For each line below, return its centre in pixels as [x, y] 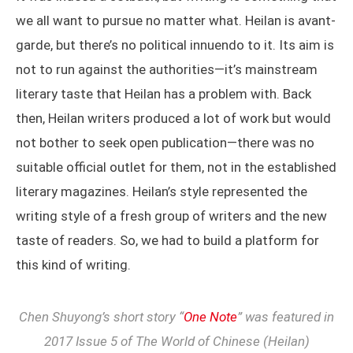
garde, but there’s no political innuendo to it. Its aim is [175, 45]
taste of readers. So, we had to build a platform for [167, 241]
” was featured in [286, 317]
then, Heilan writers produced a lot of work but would [173, 119]
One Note [210, 317]
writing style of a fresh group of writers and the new [171, 216]
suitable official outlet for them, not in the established [176, 167]
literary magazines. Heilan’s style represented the [162, 192]
